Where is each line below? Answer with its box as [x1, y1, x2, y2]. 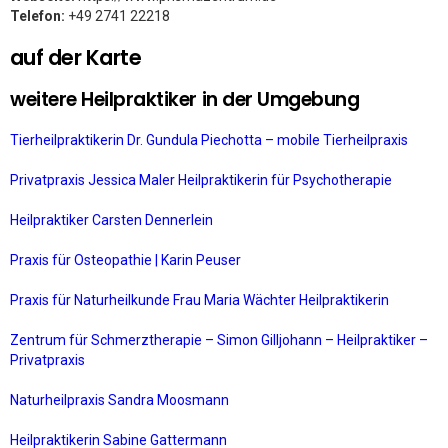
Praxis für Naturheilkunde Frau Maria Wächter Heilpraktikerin [10, 292, 392, 308]
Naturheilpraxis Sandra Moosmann [10, 392, 232, 408]
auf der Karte [10, 43, 142, 72]
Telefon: [10, 8, 65, 24]
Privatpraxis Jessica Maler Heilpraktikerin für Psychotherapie [10, 172, 395, 188]
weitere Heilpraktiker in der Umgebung [10, 86, 360, 113]
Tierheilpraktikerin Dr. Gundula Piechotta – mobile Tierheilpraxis [10, 132, 411, 148]
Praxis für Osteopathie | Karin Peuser [10, 252, 244, 268]
